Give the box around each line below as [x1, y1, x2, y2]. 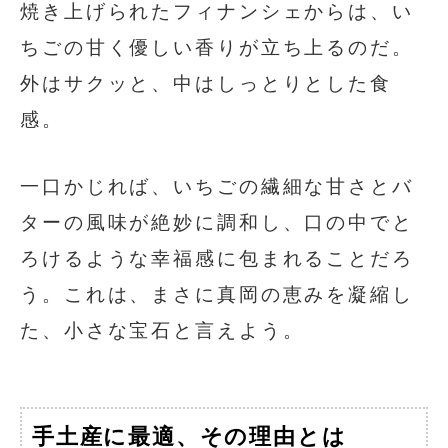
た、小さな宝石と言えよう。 [20, 319, 305, 341]
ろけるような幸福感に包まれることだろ [20, 247, 414, 269]
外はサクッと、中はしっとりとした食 [20, 72, 392, 94]
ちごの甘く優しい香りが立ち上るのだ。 [20, 36, 414, 58]
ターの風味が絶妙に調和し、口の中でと [20, 211, 414, 233]
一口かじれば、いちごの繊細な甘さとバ [20, 175, 414, 197]
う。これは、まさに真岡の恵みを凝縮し [20, 283, 414, 305]
